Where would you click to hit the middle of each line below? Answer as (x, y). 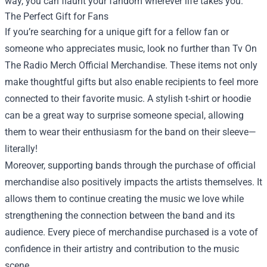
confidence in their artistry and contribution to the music (122, 249)
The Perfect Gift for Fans (57, 16)
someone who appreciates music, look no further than (119, 49)
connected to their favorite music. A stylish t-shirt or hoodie (128, 99)
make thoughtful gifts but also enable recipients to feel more (131, 82)
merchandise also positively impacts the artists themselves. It (133, 182)
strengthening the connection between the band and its (120, 215)
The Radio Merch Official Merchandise (85, 65)
